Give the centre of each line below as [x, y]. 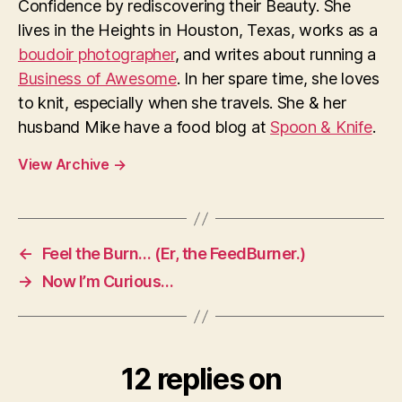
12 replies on [201, 379]
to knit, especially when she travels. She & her [182, 103]
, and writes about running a [275, 54]
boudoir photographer [96, 54]
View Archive [66, 164]
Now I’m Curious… [108, 281]
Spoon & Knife [321, 127]
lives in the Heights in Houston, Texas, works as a [198, 30]
